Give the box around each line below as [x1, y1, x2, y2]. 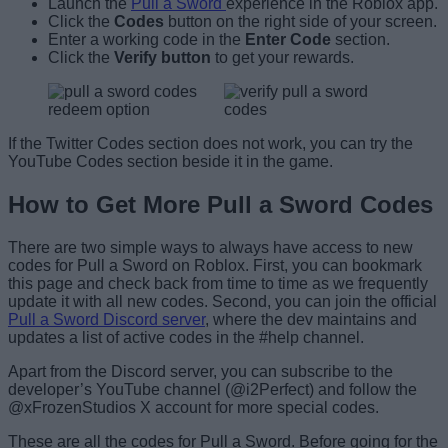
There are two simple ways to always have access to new [8, 238, 413, 256]
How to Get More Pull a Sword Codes [8, 190, 433, 218]
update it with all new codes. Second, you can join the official [8, 292, 437, 310]
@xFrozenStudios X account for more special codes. [8, 398, 379, 416]
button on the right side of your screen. [168, 12, 437, 30]
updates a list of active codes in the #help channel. [8, 328, 364, 346]
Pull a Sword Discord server [8, 310, 205, 328]
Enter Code [245, 30, 331, 48]
